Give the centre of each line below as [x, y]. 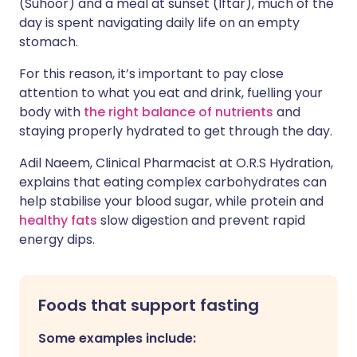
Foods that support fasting [149, 305]
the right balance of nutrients [178, 112]
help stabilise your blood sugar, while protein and [171, 201]
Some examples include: [117, 338]
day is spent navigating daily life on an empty [159, 23]
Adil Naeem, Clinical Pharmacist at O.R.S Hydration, [176, 163]
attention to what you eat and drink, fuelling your [171, 93]
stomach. [49, 42]
